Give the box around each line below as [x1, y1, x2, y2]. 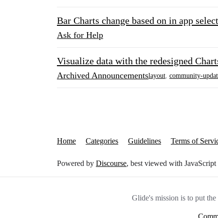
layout [148, 72, 165, 79]
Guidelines [128, 137, 161, 145]
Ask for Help [57, 30, 103, 40]
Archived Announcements [57, 71, 148, 80]
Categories [86, 137, 118, 145]
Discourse [96, 159, 127, 167]
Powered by [57, 159, 96, 167]
